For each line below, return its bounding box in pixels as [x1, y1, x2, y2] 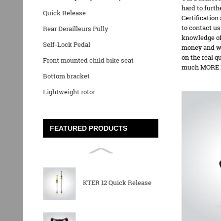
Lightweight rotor [43, 87, 95, 97]
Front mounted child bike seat [43, 56, 134, 65]
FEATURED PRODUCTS [50, 124, 128, 132]
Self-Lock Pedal [43, 40, 90, 49]
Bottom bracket [43, 72, 90, 81]
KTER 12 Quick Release [83, 178, 152, 187]
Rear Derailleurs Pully [43, 24, 108, 34]
